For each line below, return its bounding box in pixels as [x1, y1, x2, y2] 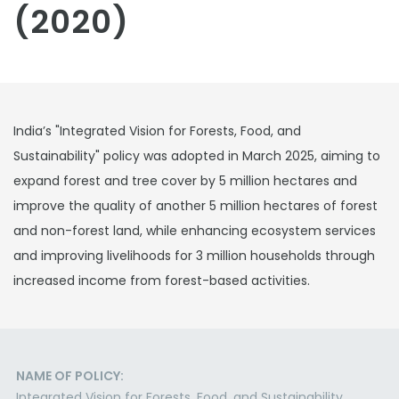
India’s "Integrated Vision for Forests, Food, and [13, 122, 301, 140]
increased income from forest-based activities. [13, 272, 310, 289]
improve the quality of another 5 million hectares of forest [13, 197, 378, 215]
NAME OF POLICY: [16, 367, 124, 385]
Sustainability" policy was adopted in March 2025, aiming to [13, 147, 380, 165]
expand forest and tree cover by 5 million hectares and [13, 172, 357, 190]
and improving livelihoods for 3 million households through [13, 247, 375, 265]
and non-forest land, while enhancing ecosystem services [13, 222, 376, 240]
